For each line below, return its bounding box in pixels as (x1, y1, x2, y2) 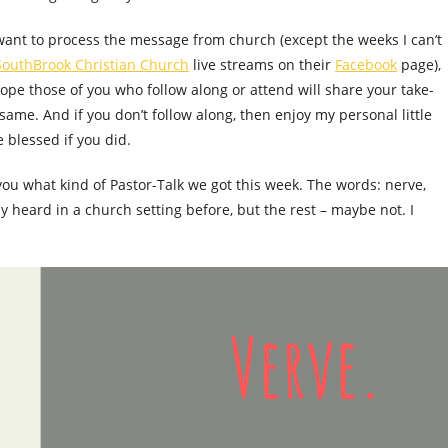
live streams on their (189, 55, 335, 75)
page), (397, 55, 441, 75)
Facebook (335, 55, 397, 75)
